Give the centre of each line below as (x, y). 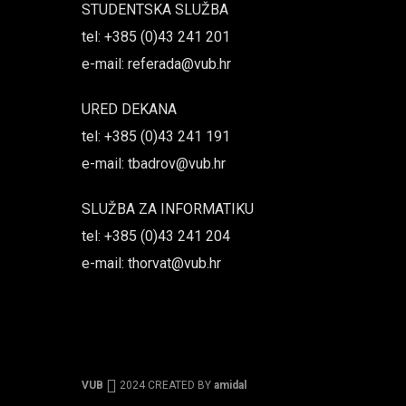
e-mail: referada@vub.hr (156, 64)
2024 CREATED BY (165, 385)
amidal (230, 385)
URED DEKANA (129, 109)
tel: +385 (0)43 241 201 (156, 37)
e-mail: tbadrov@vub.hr (154, 164)
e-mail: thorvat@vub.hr (151, 263)
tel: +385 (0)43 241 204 (156, 236)
